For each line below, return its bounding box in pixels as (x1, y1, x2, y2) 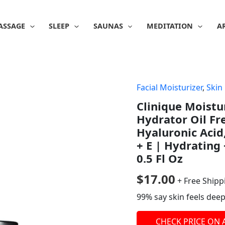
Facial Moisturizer (137, 82, 202, 93)
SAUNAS (93, 21, 123, 31)
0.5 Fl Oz (137, 151, 183, 166)
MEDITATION (147, 21, 193, 31)
